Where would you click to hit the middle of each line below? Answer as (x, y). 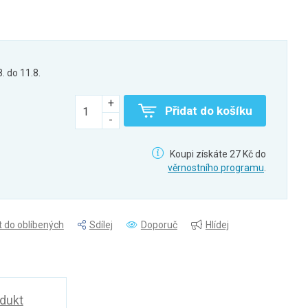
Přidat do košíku (208, 111)
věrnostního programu (216, 168)
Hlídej (217, 225)
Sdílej (101, 225)
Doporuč (159, 225)
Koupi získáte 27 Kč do (217, 154)
